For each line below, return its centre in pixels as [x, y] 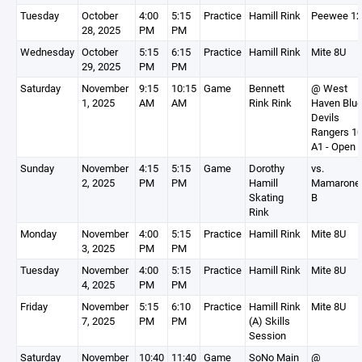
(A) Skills [269, 321]
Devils [325, 117]
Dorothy [267, 168]
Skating [266, 197]
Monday [38, 234]
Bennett [267, 88]
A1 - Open [333, 146]
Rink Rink [270, 103]
